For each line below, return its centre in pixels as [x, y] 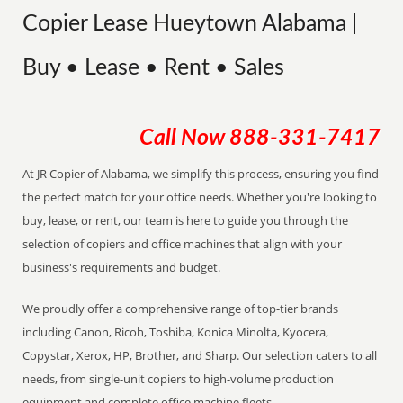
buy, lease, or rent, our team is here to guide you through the [186, 220]
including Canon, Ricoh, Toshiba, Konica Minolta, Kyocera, [176, 332]
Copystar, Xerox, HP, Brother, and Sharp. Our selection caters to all [200, 355]
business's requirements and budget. [122, 267]
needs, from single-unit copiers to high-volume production [179, 379]
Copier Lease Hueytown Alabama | [190, 24]
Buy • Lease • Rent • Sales [154, 68]
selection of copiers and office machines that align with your [183, 244]
